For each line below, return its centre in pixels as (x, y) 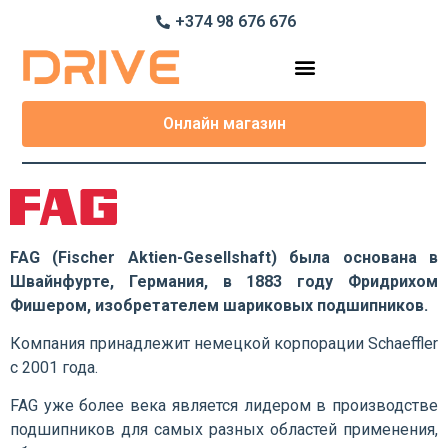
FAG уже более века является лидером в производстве (224, 406)
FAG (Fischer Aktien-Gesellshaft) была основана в (224, 257)
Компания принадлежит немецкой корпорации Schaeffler (224, 344)
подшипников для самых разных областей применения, (224, 430)
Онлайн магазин (224, 123)
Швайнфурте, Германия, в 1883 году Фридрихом (224, 281)
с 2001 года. (54, 368)
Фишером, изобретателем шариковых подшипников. (219, 305)
